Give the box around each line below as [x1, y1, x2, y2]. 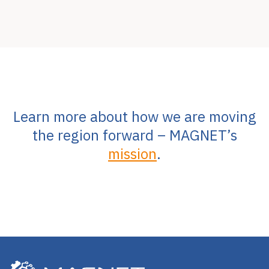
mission [108, 144, 157, 163]
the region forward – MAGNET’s [32, 125, 237, 145]
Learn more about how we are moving [13, 106, 256, 126]
